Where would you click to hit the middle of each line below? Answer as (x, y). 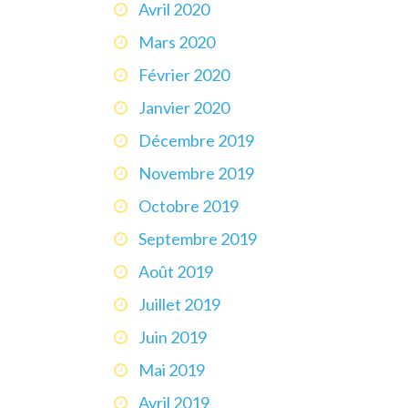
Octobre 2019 (189, 205)
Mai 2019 (172, 369)
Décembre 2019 (196, 140)
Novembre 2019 (196, 173)
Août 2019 (176, 271)
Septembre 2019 (198, 238)
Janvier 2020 (184, 107)
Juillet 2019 (179, 304)
